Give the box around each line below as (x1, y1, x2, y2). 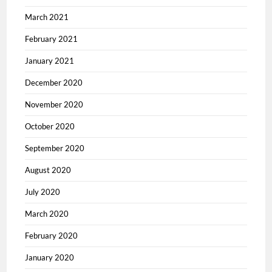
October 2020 (25, 121, 75, 131)
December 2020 (25, 77, 83, 87)
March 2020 (25, 208, 69, 219)
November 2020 (25, 99, 84, 109)
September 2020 (25, 143, 85, 153)
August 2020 (25, 165, 72, 175)
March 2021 (25, 12, 69, 22)
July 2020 (25, 186, 61, 197)
